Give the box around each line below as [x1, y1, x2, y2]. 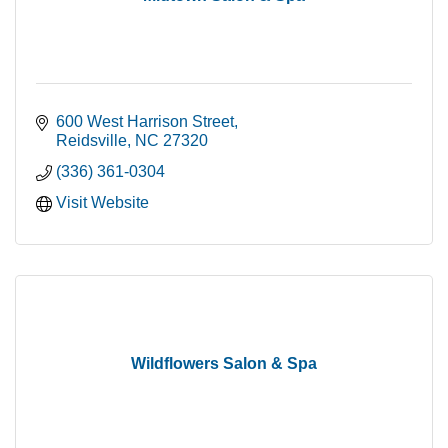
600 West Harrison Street [56, 112, 234, 130]
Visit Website [56, 193, 149, 211]
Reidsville [56, 131, 127, 149]
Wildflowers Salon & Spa [131, 354, 317, 372]
